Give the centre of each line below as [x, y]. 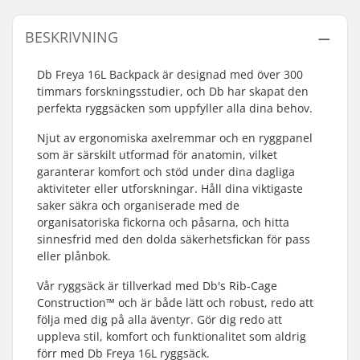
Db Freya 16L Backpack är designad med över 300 [170, 74]
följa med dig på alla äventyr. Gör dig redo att [160, 319]
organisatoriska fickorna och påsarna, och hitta [163, 222]
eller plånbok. [74, 256]
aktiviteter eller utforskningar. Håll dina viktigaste [170, 188]
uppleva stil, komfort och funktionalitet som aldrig [172, 336]
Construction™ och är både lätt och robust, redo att [175, 302]
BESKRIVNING [72, 37]
